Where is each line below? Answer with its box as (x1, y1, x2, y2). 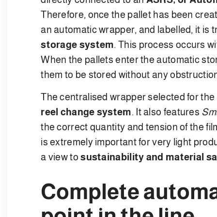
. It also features (131, 106, 202, 117)
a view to (41, 151, 81, 162)
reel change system (41, 106, 132, 117)
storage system (41, 39, 114, 50)
